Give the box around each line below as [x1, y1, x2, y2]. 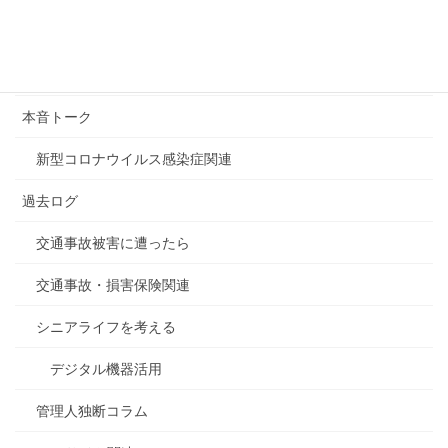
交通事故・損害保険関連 [36, 276, 190, 293]
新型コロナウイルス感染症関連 [36, 150, 232, 167]
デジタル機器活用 [50, 360, 162, 377]
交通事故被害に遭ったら [36, 234, 190, 251]
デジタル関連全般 [22, 66, 134, 83]
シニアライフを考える [36, 318, 176, 335]
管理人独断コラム [36, 402, 148, 419]
